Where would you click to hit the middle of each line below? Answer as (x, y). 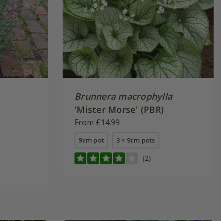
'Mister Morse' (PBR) (119, 109)
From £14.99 (97, 122)
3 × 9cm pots (136, 140)
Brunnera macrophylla (124, 96)
